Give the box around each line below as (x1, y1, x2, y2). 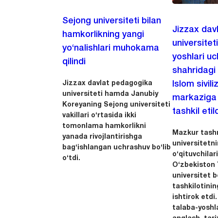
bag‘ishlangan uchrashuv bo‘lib (62, 144, 171, 151)
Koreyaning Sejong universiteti (62, 101, 171, 108)
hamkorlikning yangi (62, 30, 145, 38)
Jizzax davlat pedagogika (62, 80, 153, 87)
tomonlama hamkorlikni (62, 123, 146, 129)
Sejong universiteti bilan (62, 17, 162, 25)
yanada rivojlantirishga (62, 133, 143, 140)
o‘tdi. (62, 155, 81, 162)
